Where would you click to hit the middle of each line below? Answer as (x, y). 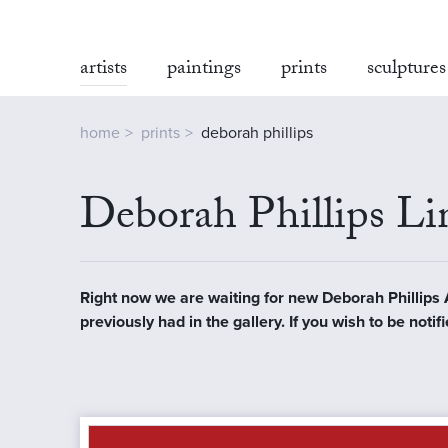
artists (103, 70)
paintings (204, 70)
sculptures (406, 70)
